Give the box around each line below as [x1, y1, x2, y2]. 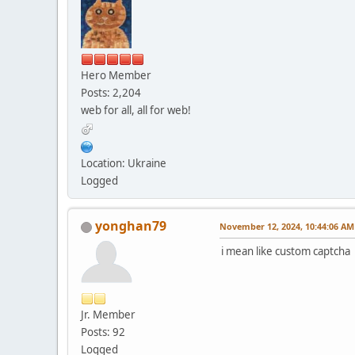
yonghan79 [95, 217, 166, 235]
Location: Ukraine [81, 156, 166, 171]
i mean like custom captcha [221, 244, 350, 259]
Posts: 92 [81, 325, 125, 340]
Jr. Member [81, 307, 136, 323]
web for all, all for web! [81, 103, 191, 118]
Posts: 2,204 [81, 86, 141, 101]
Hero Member [81, 68, 151, 83]
